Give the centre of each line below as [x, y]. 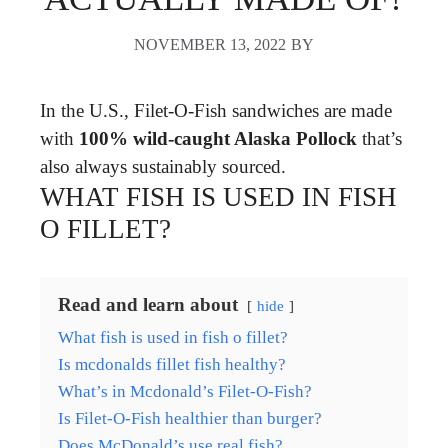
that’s [379, 138]
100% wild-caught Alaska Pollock [218, 138]
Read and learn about [148, 304]
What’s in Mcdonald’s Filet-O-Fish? [185, 391]
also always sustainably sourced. [163, 166]
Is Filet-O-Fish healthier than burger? [190, 418]
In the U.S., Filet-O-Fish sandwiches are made [216, 110]
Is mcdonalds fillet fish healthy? [172, 364]
